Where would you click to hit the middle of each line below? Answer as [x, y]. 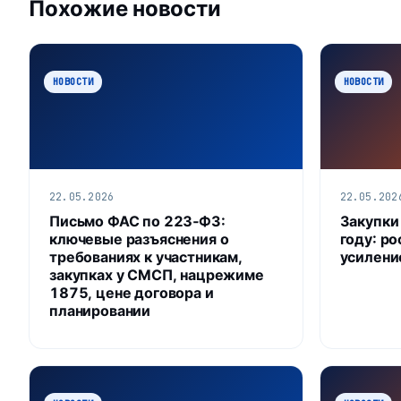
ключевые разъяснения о [139, 239]
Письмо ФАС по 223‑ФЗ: [137, 221]
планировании [100, 310]
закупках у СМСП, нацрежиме [157, 274]
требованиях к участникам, [146, 256]
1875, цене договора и [132, 292]
